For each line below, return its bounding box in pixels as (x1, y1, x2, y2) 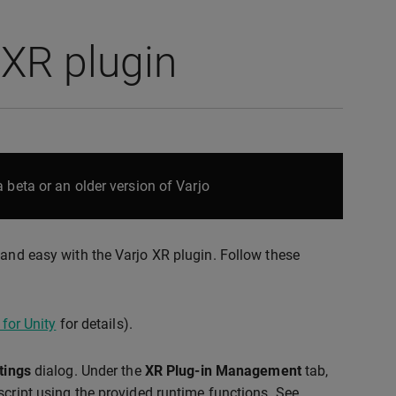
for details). (56, 316, 133, 332)
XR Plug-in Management (144, 362, 301, 379)
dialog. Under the (30, 362, 145, 379)
